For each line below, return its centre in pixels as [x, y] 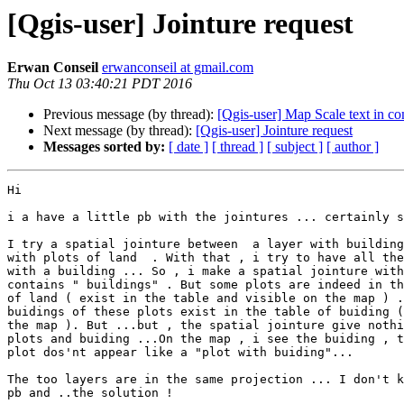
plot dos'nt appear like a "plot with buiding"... [180, 353]
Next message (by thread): [119, 131]
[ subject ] [295, 147]
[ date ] [188, 147]
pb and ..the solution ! [90, 393]
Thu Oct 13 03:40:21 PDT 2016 [100, 84]
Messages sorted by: [104, 147]
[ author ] [353, 147]
